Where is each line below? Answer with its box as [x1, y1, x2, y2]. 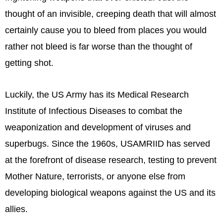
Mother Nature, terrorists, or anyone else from [5, 171, 185, 182]
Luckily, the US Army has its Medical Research [5, 90, 189, 100]
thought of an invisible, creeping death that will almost [5, 8, 216, 19]
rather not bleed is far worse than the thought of [5, 41, 192, 52]
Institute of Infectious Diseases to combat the [5, 106, 182, 116]
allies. [5, 204, 28, 215]
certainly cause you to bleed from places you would [5, 25, 207, 35]
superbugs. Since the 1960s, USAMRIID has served [5, 139, 210, 149]
